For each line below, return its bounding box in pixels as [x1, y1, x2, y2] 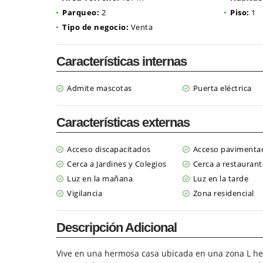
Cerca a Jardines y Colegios [67, 159, 167, 169]
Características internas [56, 54, 187, 69]
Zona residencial [193, 188, 254, 198]
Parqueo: [62, 7, 99, 18]
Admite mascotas [67, 83, 132, 93]
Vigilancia [67, 188, 102, 198]
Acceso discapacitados [67, 144, 151, 154]
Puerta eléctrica [193, 83, 252, 93]
